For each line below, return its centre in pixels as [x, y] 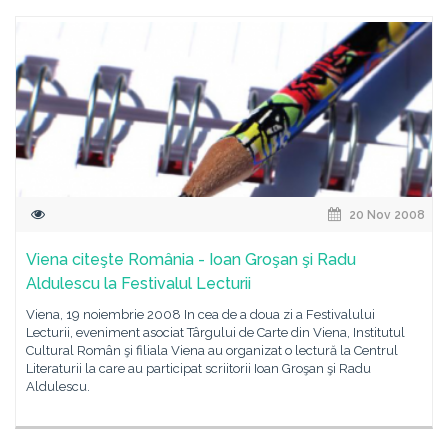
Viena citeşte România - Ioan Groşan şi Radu [191, 259]
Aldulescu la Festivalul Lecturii [138, 283]
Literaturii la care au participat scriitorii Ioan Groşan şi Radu [198, 368]
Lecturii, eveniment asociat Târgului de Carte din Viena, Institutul [215, 332]
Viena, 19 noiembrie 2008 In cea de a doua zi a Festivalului [200, 314]
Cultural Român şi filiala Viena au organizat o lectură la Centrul [212, 350]
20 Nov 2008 [385, 215]
